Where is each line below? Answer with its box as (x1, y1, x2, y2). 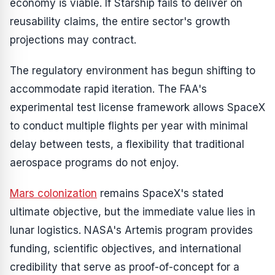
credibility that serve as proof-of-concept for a (10, 260, 239, 273)
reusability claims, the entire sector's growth (10, 15, 230, 28)
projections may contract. (10, 33, 136, 46)
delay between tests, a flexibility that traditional (10, 137, 244, 150)
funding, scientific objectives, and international (10, 242, 241, 255)
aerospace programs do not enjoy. (10, 156, 179, 169)
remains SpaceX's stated (97, 187, 223, 199)
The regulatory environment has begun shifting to (10, 64, 255, 77)
